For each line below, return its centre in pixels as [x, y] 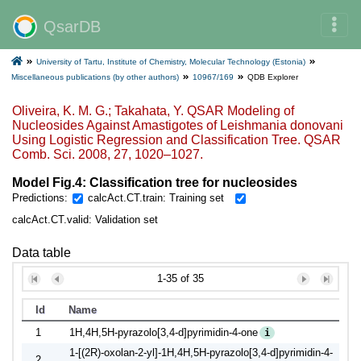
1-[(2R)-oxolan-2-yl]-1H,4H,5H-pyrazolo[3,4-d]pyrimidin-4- [201, 353]
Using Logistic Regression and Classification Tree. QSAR [176, 140]
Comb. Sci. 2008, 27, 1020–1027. [108, 154]
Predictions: [40, 198]
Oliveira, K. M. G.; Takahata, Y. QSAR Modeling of [153, 111]
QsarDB [72, 27]
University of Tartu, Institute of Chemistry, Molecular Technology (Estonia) [171, 62]
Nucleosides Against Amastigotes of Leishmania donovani [178, 125]
